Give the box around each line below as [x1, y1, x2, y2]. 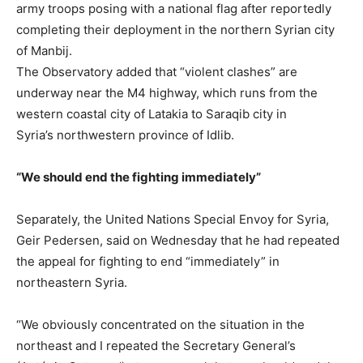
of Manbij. [16, 42, 72, 58]
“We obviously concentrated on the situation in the [16, 316, 305, 332]
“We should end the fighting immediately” [16, 169, 261, 185]
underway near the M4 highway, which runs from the [16, 84, 318, 100]
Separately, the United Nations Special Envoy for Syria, [16, 211, 329, 227]
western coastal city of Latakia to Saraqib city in [16, 105, 287, 122]
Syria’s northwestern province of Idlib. [16, 126, 234, 143]
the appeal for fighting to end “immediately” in [16, 253, 280, 269]
